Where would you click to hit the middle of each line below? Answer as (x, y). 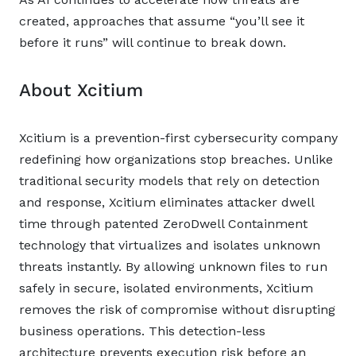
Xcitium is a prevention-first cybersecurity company (178, 138)
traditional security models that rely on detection (169, 181)
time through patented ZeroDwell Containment (163, 224)
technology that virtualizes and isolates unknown (170, 245)
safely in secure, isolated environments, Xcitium (166, 288)
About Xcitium (81, 90)
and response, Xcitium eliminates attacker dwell (166, 202)
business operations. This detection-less (142, 331)
